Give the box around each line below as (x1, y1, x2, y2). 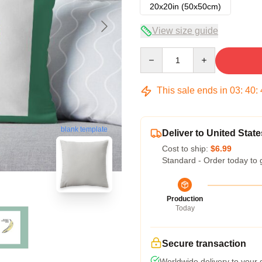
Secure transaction (162, 239, 246, 249)
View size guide (152, 26, 218, 36)
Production (167, 195, 203, 203)
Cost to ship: (162, 144, 211, 153)
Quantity (140, 48, 171, 57)
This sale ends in (154, 85, 230, 95)
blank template (61, 125, 108, 134)
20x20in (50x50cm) (150, 2, 221, 11)
